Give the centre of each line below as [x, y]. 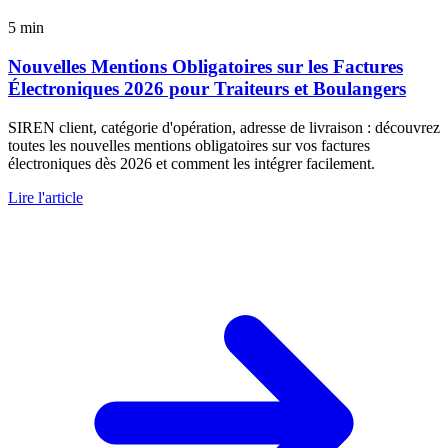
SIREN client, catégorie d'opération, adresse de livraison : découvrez [224, 127]
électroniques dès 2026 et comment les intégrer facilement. [191, 163]
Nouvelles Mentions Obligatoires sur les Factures [205, 67]
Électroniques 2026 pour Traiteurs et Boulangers [207, 89]
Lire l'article [45, 197]
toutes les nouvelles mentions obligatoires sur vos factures [189, 145]
